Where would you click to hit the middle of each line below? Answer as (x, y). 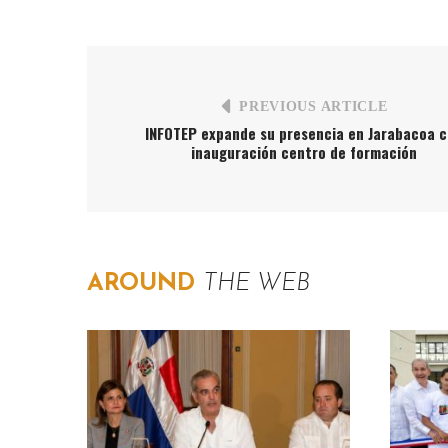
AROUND (145, 284)
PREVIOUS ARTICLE (313, 106)
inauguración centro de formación (304, 152)
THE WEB (256, 284)
